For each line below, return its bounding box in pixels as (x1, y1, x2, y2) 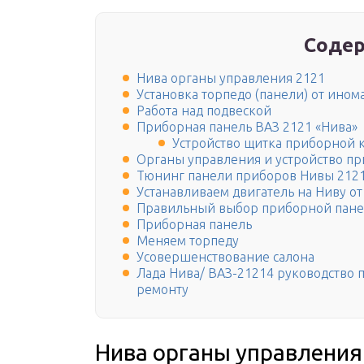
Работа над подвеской (136, 103, 271, 119)
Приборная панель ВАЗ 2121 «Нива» (136, 119, 357, 135)
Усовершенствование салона (136, 249, 314, 265)
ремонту (136, 282, 188, 297)
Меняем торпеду (136, 233, 239, 249)
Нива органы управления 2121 (136, 71, 325, 86)
